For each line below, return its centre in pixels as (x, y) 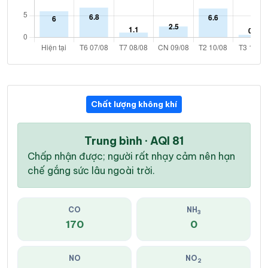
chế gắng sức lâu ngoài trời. (91, 171)
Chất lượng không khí (134, 104)
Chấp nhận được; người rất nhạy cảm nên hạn (131, 156)
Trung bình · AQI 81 (134, 141)
